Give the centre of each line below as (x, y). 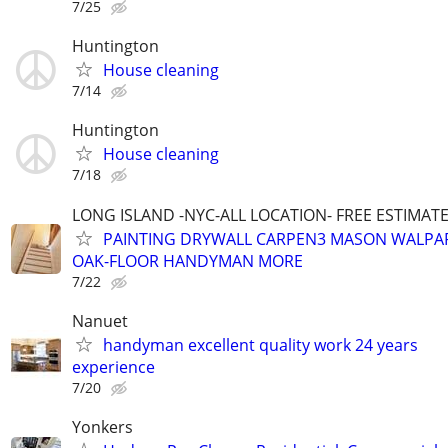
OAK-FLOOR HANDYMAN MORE (187, 260)
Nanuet (100, 320)
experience (113, 366)
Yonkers (102, 427)
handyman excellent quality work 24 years (260, 344)
